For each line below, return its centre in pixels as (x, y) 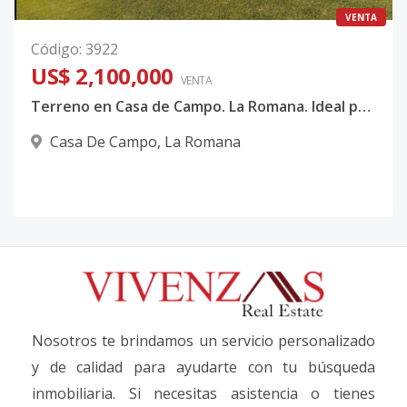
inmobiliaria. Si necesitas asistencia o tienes (203, 394)
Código (55, 50)
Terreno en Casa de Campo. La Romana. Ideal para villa (364, 107)
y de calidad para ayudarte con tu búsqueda (203, 367)
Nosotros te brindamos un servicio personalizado (203, 341)
